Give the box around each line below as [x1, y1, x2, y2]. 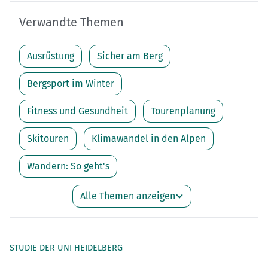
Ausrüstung [27, 50, 74, 62]
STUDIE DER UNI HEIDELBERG [10, 243, 123, 254]
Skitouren [27, 133, 69, 145]
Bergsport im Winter [27, 78, 114, 90]
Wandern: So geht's [27, 160, 109, 172]
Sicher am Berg [97, 50, 163, 62]
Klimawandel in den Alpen [92, 133, 206, 145]
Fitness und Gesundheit [27, 105, 128, 117]
